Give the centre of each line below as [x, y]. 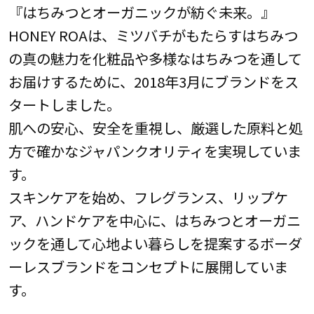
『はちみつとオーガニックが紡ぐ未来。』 [141, 12]
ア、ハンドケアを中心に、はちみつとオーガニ [154, 220]
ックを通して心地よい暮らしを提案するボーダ [155, 244]
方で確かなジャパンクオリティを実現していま [155, 151]
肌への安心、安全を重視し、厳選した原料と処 [155, 128]
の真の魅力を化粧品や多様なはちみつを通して [155, 59]
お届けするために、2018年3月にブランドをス [153, 82]
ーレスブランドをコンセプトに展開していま [148, 267]
